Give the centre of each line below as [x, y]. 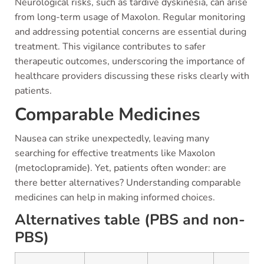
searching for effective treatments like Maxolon [115, 153]
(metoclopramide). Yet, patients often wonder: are [121, 168]
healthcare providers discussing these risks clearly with [132, 76]
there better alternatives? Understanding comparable [128, 183]
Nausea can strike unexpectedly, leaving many [112, 138]
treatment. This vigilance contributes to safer [110, 47]
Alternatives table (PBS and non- [130, 220]
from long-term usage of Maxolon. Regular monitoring [130, 17]
